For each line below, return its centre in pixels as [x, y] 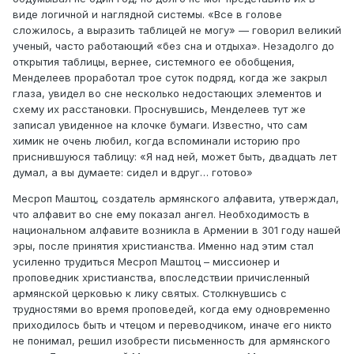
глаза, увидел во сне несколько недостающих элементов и [167, 94]
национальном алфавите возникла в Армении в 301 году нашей [177, 230]
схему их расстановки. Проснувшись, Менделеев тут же [159, 109]
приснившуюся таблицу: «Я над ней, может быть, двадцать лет [175, 157]
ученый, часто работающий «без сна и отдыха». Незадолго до [173, 46]
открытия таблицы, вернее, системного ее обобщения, [154, 62]
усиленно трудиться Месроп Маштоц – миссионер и [146, 262]
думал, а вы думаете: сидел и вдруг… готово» [133, 173]
